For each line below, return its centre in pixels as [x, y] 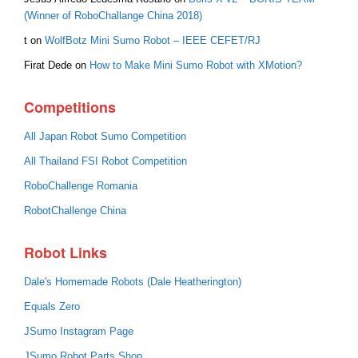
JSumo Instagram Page [79, 331]
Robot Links [66, 252]
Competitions [70, 107]
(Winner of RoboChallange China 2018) [113, 16]
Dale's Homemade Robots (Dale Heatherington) [133, 282]
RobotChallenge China [75, 211]
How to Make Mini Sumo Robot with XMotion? [196, 65]
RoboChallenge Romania [81, 186]
